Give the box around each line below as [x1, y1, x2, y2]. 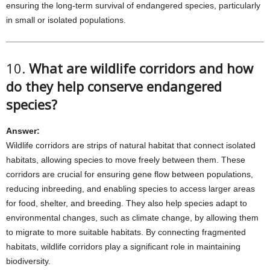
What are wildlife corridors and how [29, 59, 253, 77]
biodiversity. [6, 256, 51, 266]
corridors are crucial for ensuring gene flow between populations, [6, 169, 253, 179]
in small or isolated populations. [6, 15, 126, 25]
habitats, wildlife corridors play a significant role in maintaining [6, 242, 240, 251]
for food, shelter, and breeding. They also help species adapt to [6, 198, 247, 208]
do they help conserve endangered [6, 77, 222, 95]
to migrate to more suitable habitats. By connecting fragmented [6, 227, 246, 237]
